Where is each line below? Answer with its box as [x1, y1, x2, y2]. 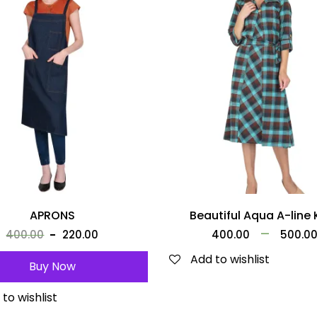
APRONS [29, 207, 75, 224]
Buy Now [28, 258, 76, 275]
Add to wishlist [190, 251, 270, 268]
